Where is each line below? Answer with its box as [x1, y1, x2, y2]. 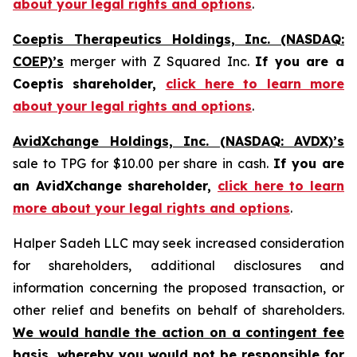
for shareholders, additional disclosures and [13, 257, 344, 273]
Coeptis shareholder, [13, 76, 166, 92]
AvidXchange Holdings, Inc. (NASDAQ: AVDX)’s [13, 133, 344, 149]
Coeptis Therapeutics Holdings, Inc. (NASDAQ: [13, 31, 344, 47]
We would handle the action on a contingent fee [13, 324, 344, 340]
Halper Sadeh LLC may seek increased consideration [13, 235, 344, 251]
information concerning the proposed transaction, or [13, 280, 344, 296]
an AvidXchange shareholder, [13, 178, 218, 194]
